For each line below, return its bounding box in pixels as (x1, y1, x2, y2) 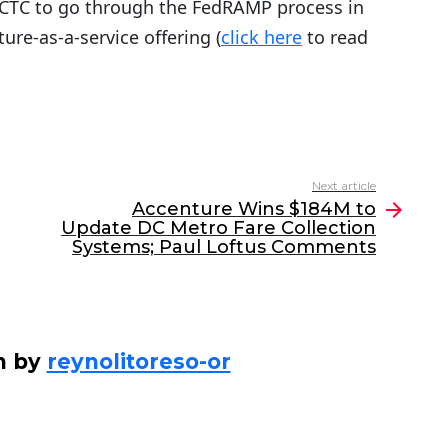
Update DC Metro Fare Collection (61, 217, 376, 240)
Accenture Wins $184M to (132, 198, 376, 221)
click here (221, 25, 302, 50)
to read (302, 25, 368, 50)
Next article (312, 178, 376, 194)
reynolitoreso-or (46, 349, 231, 375)
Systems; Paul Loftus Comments (72, 236, 376, 259)
